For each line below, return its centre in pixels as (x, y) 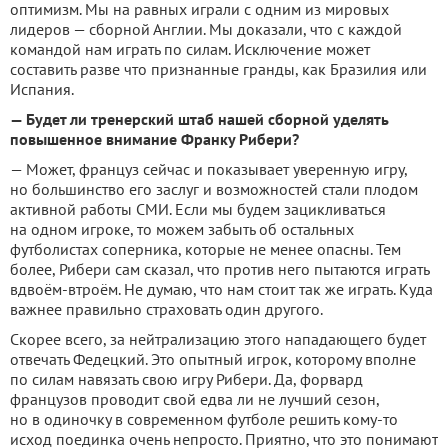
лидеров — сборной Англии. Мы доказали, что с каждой (206, 29)
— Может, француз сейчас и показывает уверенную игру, (208, 169)
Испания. (42, 89)
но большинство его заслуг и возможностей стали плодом (214, 189)
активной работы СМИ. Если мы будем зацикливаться (198, 209)
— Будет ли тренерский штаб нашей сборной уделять (199, 119)
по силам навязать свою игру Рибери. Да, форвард (186, 379)
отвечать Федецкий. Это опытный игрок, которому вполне (213, 359)
